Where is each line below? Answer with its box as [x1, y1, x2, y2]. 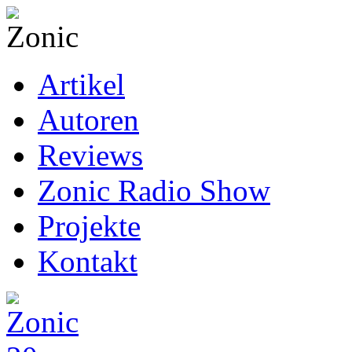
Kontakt [38, 244, 137, 278]
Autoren [38, 103, 139, 137]
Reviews [38, 138, 143, 172]
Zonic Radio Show [38, 174, 270, 207]
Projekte [38, 209, 141, 243]
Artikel [38, 68, 125, 101]
